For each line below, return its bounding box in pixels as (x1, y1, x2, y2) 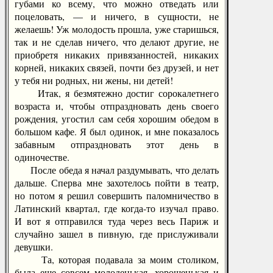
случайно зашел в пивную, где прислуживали (15, 227, 219, 240)
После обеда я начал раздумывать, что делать (15, 163, 219, 176)
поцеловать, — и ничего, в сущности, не (15, 10, 219, 23)
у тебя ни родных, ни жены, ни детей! (15, 74, 173, 87)
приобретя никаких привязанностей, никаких (15, 48, 219, 61)
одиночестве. (15, 151, 69, 163)
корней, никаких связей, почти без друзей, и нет (15, 61, 219, 74)
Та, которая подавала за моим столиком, (15, 253, 219, 266)
